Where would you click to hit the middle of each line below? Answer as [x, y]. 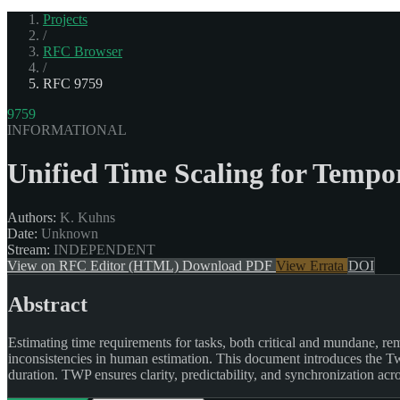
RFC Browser [83, 51]
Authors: [32, 217]
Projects [65, 19]
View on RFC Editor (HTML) [95, 265]
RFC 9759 [73, 83]
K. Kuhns [86, 217]
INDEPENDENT [103, 249]
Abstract [48, 304]
